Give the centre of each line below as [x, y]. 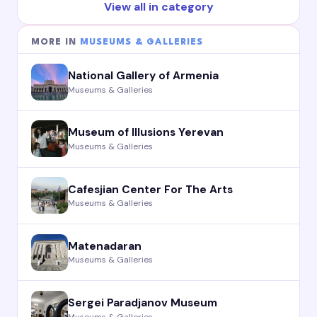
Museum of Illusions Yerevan [146, 133]
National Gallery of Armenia [144, 76]
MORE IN [56, 42]
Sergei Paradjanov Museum [143, 303]
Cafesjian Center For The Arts [151, 189]
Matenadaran [105, 246]
